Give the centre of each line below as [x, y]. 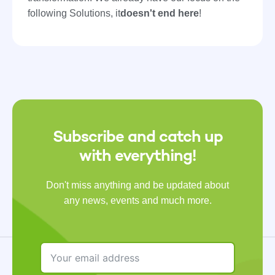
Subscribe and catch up [137, 137]
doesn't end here [160, 14]
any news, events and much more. [137, 201]
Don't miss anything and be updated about [137, 185]
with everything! [137, 156]
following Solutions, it [74, 14]
